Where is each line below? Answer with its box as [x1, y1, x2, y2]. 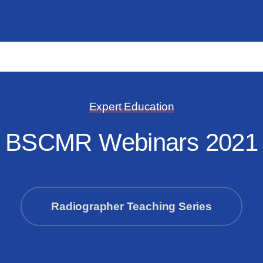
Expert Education [89, 100, 174, 113]
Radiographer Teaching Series [51, 200, 212, 213]
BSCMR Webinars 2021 [5, 129, 258, 157]
